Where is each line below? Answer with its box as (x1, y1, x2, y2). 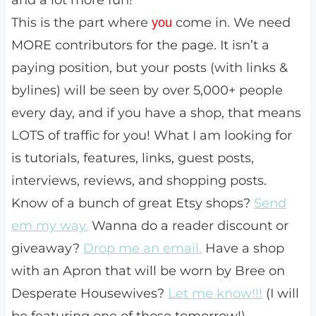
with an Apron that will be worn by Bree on (11, 263, 285, 279)
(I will (262, 286, 299, 302)
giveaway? (11, 241, 83, 257)
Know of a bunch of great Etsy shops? (11, 195, 254, 212)
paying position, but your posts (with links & (11, 60, 288, 76)
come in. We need (171, 15, 291, 31)
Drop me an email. (83, 241, 202, 257)
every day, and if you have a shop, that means (11, 105, 301, 121)
